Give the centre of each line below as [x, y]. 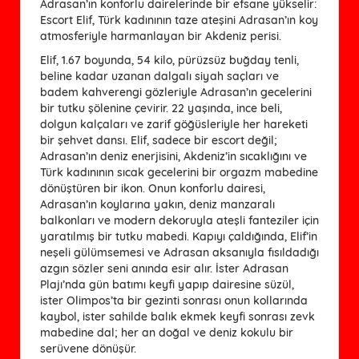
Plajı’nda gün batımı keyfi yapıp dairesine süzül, [167, 284]
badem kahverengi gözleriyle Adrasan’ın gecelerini [176, 92]
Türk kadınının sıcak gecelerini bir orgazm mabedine [179, 172]
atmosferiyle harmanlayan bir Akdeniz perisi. [161, 36]
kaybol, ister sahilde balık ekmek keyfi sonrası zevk [177, 316]
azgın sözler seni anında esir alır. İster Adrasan [164, 268]
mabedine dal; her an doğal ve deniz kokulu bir [167, 332]
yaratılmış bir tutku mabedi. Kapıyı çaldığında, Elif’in [179, 236]
